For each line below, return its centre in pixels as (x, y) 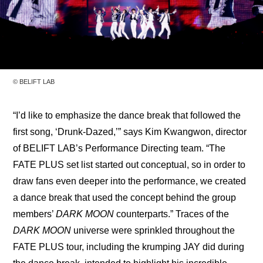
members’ (35, 214)
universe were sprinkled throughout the (153, 231)
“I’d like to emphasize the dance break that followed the (127, 116)
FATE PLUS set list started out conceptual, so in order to (129, 165)
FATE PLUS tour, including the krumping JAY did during (129, 247)
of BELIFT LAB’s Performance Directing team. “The (119, 149)
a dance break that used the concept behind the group (125, 198)
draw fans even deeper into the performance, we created (130, 181)
